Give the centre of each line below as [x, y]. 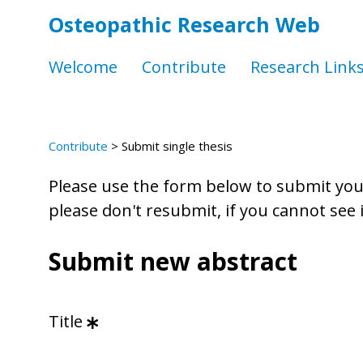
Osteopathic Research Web [184, 24]
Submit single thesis [177, 146]
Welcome [83, 66]
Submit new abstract [173, 261]
